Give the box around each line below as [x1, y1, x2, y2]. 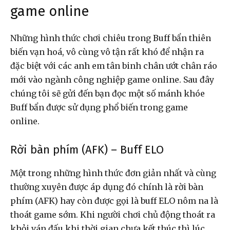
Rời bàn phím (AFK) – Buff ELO [10, 142, 164, 157]
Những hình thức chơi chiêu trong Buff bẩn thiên [10, 32, 211, 43]
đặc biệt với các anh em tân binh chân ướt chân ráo [10, 60, 217, 71]
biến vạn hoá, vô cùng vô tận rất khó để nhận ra [10, 46, 204, 57]
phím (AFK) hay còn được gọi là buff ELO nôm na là [10, 195, 218, 206]
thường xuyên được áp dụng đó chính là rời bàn [10, 181, 203, 192]
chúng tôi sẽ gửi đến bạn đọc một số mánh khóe [10, 88, 205, 99]
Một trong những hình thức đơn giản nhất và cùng [10, 167, 216, 178]
